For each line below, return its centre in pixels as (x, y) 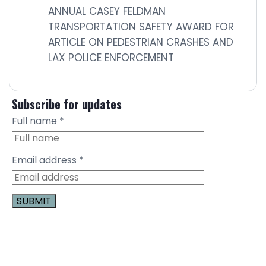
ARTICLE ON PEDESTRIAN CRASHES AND (141, 42)
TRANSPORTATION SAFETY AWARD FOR (141, 27)
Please (27, 254)
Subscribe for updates (67, 104)
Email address (45, 160)
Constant (33, 222)
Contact (31, 233)
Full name (36, 121)
